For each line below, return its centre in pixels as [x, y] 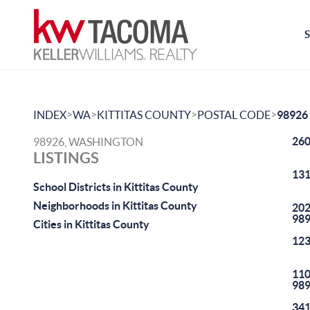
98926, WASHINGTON [88, 142]
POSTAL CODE [234, 115]
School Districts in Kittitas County [116, 187]
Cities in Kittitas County [91, 224]
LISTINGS [66, 157]
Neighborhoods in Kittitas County [115, 206]
